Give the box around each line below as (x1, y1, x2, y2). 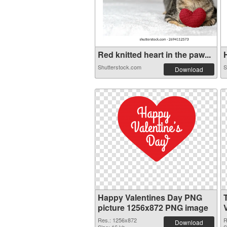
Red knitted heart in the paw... (98, 49, 211, 60)
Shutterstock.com (98, 63, 141, 71)
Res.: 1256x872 (98, 216, 137, 224)
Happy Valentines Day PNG (98, 192, 202, 203)
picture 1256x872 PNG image (98, 202, 208, 213)
